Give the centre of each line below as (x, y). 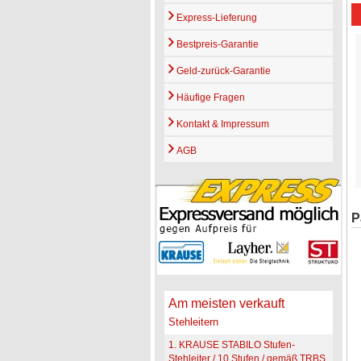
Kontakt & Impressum (221, 124)
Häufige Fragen (209, 98)
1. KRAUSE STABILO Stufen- (231, 345)
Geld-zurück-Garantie (222, 71)
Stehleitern (193, 322)
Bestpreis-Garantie (216, 45)
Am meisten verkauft (226, 304)
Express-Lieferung (215, 18)
